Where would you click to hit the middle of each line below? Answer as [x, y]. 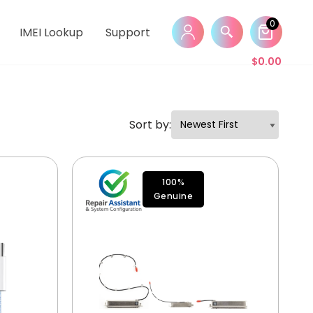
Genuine [173, 196]
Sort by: [151, 124]
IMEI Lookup [52, 32]
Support [128, 32]
